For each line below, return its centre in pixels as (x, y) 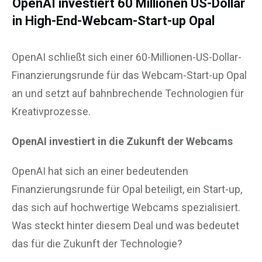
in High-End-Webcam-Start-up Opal (113, 20)
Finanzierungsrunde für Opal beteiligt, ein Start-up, (127, 189)
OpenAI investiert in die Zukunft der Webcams (122, 141)
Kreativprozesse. (51, 111)
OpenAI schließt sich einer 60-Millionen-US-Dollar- (127, 57)
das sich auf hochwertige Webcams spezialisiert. (126, 207)
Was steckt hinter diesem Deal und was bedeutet (125, 225)
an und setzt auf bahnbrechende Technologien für (128, 93)
